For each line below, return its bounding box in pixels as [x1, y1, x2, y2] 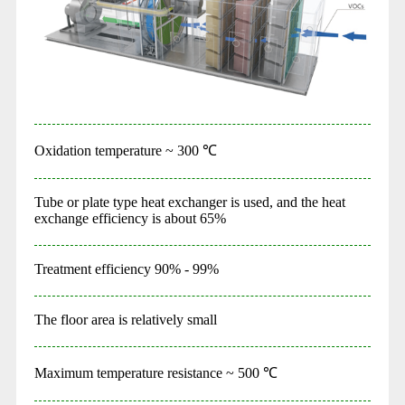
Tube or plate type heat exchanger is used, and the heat [33, 193, 345, 210]
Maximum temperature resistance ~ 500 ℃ [33, 364, 278, 381]
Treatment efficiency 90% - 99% [33, 260, 219, 277]
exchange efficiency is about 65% [33, 210, 226, 226]
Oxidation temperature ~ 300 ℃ [33, 142, 217, 158]
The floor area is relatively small [33, 311, 217, 327]
